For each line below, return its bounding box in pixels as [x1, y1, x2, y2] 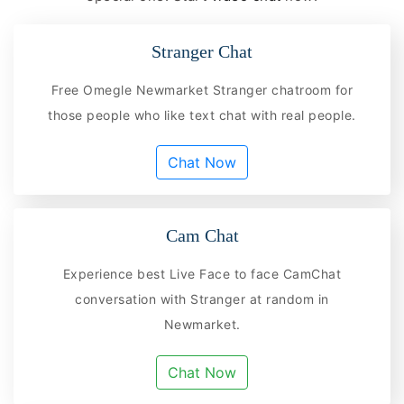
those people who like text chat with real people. [48, 106, 356, 123]
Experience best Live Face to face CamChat [62, 266, 342, 282]
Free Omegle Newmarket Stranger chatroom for [50, 81, 353, 97]
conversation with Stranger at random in [75, 291, 329, 308]
